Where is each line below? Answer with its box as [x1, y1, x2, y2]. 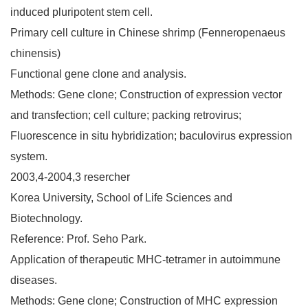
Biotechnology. [10, 212, 82, 224]
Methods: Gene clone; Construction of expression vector [10, 88, 282, 100]
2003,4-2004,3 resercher [10, 170, 130, 183]
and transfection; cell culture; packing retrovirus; [10, 109, 241, 121]
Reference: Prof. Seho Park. [10, 232, 146, 245]
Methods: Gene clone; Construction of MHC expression [10, 294, 278, 307]
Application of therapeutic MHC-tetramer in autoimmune [10, 253, 280, 265]
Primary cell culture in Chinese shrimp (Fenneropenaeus [10, 26, 285, 38]
